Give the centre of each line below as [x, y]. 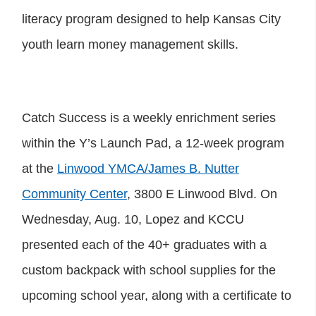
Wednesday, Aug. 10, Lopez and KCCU [133, 219]
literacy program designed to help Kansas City [151, 19]
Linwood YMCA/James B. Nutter [148, 168]
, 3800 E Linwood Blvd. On [202, 194]
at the [39, 168]
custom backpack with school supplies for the [149, 270]
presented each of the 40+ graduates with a [144, 244]
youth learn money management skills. [130, 44]
